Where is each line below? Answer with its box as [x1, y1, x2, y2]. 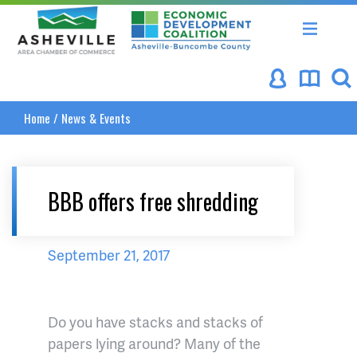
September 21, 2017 [48, 245, 170, 265]
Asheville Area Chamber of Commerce [65, 6, 312, 26]
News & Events [61, 109, 131, 127]
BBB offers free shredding [48, 185, 258, 218]
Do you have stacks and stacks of [48, 312, 263, 331]
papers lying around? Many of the [48, 333, 261, 353]
